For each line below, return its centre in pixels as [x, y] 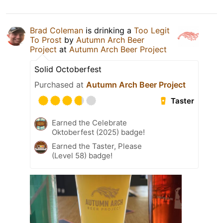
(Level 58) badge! [82, 156]
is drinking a [109, 31]
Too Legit [152, 31]
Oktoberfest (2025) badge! [98, 132]
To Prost [46, 40]
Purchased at [60, 85]
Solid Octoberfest [68, 69]
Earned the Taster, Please [97, 146]
